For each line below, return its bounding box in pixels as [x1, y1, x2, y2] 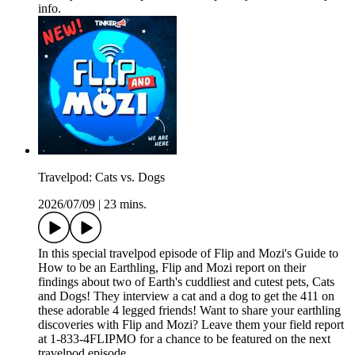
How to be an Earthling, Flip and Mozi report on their [38, 261, 306, 275]
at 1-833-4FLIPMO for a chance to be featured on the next [38, 332, 330, 346]
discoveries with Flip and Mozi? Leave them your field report [38, 318, 344, 332]
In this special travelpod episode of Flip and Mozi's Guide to [38, 246, 338, 261]
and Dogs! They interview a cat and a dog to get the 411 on [38, 289, 334, 303]
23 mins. [104, 197, 147, 212]
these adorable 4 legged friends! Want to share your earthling [38, 303, 341, 318]
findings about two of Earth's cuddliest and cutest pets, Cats [38, 275, 334, 289]
